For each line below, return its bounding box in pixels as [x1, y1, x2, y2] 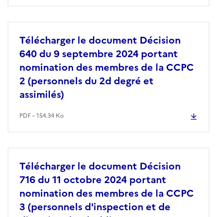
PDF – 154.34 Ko [19, 111, 64, 120]
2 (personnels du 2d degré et [19, 73, 154, 88]
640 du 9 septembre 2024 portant [19, 46, 178, 61]
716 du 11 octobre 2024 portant [19, 172, 166, 187]
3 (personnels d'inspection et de [19, 199, 170, 214]
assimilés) [19, 87, 64, 102]
